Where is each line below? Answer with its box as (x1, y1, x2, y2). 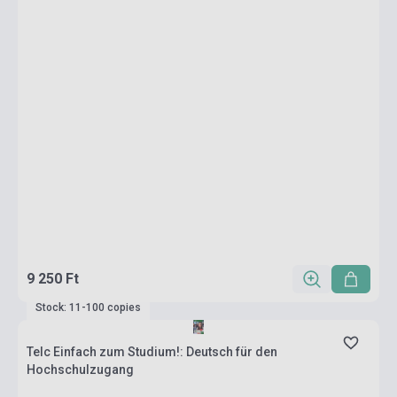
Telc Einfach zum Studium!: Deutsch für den (27, 345, 277, 359)
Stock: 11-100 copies (35, 301, 141, 314)
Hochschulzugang (27, 362, 134, 377)
